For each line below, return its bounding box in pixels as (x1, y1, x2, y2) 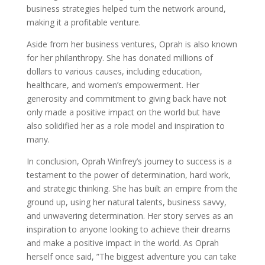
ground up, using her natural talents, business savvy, (26, 196, 227, 208)
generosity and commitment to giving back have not (26, 93, 227, 104)
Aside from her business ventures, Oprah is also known (26, 38, 237, 50)
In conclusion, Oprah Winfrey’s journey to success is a (26, 156, 232, 167)
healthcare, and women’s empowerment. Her (26, 79, 199, 91)
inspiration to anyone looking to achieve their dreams (26, 224, 231, 235)
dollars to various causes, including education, (26, 66, 202, 77)
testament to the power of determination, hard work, (26, 169, 231, 180)
